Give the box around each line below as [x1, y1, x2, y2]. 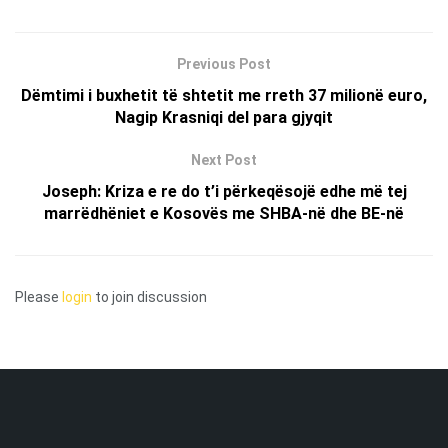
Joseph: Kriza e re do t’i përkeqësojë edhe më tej [41, 182, 407, 202]
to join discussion [92, 289, 207, 306]
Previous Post [177, 56, 271, 73]
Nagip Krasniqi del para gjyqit [115, 108, 333, 128]
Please [15, 289, 62, 306]
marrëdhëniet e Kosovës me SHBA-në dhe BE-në [44, 204, 404, 224]
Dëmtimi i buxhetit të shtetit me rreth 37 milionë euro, [21, 86, 427, 106]
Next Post [191, 152, 257, 169]
